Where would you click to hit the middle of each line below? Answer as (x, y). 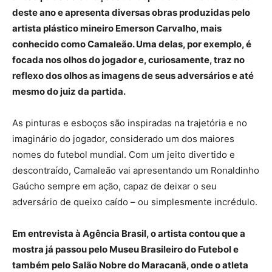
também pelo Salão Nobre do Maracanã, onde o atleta (130, 265)
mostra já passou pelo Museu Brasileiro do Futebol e (125, 249)
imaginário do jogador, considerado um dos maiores (123, 138)
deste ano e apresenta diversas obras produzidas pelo (131, 12)
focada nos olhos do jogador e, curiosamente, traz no (128, 59)
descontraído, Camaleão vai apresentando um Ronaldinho (136, 170)
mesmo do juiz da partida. (69, 91)
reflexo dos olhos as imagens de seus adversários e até (133, 75)
